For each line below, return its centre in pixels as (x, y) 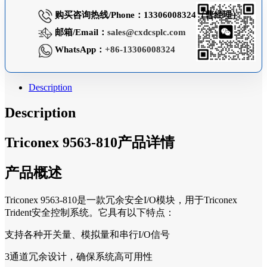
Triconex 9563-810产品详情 (90, 142)
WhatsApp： (79, 50)
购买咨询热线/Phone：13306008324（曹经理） (147, 15)
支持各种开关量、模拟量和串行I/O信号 (87, 235)
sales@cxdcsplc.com (147, 32)
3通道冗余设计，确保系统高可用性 (79, 257)
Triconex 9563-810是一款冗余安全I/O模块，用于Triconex (121, 200)
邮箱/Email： (80, 32)
